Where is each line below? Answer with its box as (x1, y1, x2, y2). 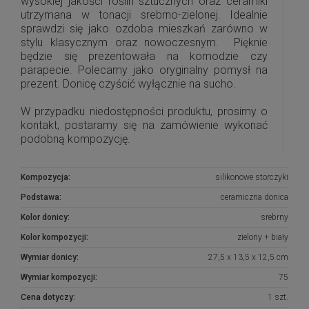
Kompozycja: (21, 172, 70, 182)
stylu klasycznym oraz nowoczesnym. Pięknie (21, 36, 268, 49)
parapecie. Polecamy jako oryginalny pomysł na (21, 63, 268, 77)
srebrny (261, 212, 288, 222)
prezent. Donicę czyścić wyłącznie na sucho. (21, 77, 236, 90)
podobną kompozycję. (21, 132, 130, 146)
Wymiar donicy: (21, 252, 79, 262)
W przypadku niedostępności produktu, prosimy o (21, 105, 268, 118)
